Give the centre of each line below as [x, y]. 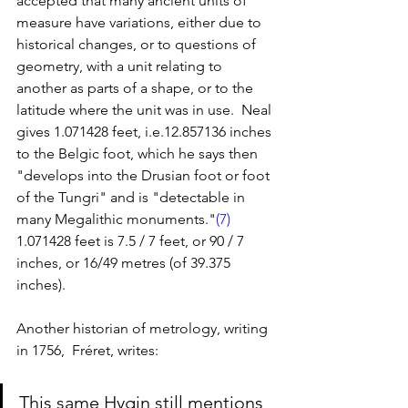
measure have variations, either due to [141, 23]
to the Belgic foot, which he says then [139, 154]
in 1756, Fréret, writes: [89, 351]
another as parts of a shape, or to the [137, 88]
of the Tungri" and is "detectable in [133, 198]
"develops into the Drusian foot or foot [145, 176]
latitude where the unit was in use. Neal [146, 110]
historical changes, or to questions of [138, 45]
